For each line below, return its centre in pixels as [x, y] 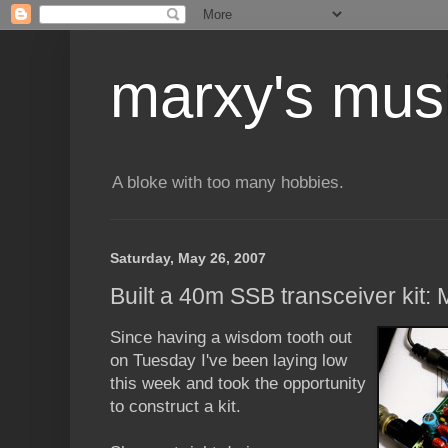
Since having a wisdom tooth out [231, 338]
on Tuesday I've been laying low [228, 361]
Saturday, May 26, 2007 [188, 258]
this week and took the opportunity [238, 384]
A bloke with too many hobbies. [228, 183]
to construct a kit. [175, 407]
